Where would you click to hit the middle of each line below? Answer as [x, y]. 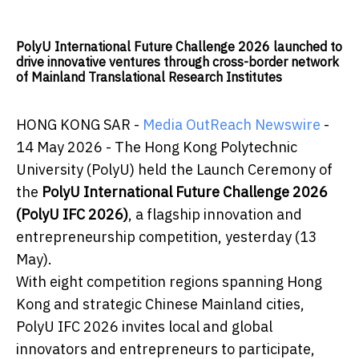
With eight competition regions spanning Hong [169, 282]
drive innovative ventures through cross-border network [177, 62]
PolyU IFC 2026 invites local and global [144, 327]
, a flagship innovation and [215, 215]
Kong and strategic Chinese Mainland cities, [160, 305]
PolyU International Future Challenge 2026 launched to [179, 47]
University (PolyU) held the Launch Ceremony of [174, 170]
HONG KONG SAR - [79, 125]
